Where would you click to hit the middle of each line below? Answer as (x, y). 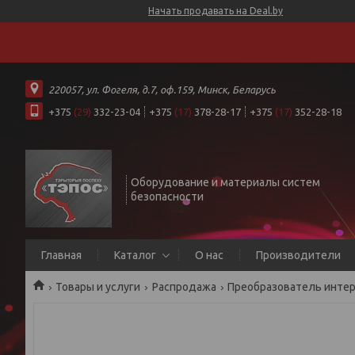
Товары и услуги (98, 287)
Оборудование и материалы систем (225, 182)
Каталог (135, 255)
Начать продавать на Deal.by (216, 11)
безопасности (167, 197)
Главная (61, 255)
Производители (298, 255)
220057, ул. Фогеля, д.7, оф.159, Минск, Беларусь (162, 89)
